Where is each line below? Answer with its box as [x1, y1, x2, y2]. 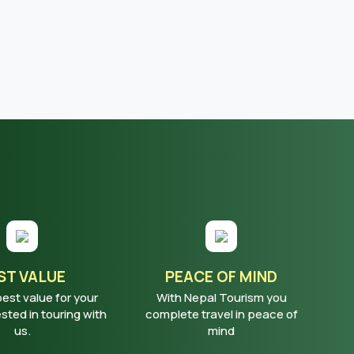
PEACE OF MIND [165, 266, 277, 287]
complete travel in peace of [145, 306, 298, 322]
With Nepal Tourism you [156, 289, 287, 306]
